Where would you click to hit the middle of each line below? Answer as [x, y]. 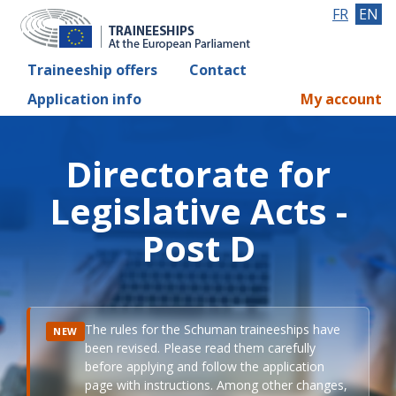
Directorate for [198, 174]
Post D [198, 248]
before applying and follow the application [204, 366]
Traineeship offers [92, 70]
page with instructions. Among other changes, [216, 385]
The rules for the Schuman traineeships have [212, 329]
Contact [218, 70]
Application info [84, 99]
